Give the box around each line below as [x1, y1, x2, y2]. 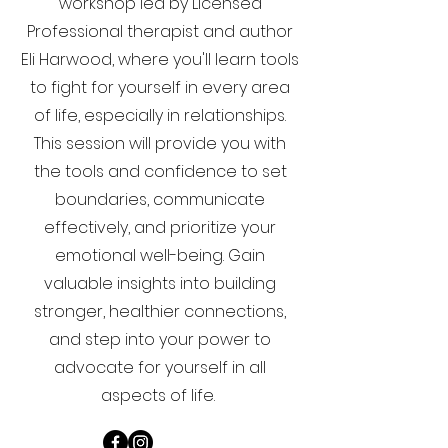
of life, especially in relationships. [34, 104, 286, 127]
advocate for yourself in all [54, 356, 266, 379]
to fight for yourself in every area [30, 76, 290, 99]
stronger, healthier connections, [34, 300, 286, 323]
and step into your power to [49, 328, 271, 351]
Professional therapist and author [27, 20, 293, 43]
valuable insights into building [44, 272, 276, 295]
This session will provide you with [34, 132, 286, 155]
